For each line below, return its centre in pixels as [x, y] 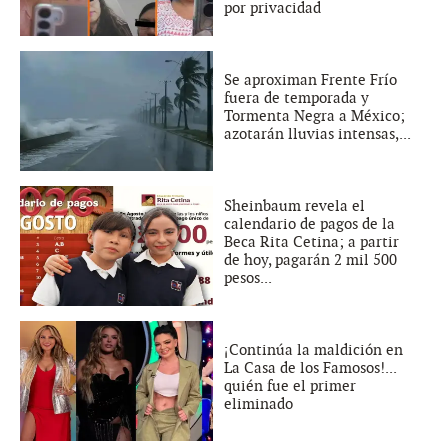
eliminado [258, 404]
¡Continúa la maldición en [313, 350]
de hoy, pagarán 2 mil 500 [310, 260]
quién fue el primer [290, 386]
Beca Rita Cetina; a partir [311, 242]
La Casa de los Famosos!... [310, 368]
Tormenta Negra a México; [314, 116]
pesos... [248, 278]
